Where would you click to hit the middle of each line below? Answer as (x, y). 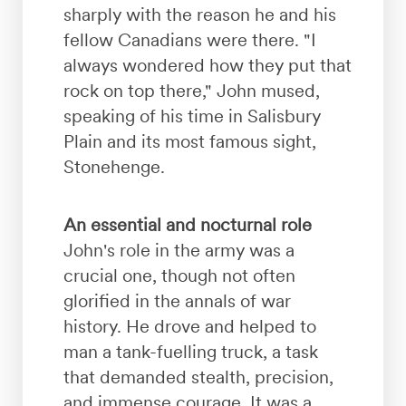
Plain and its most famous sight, (189, 141)
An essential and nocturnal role (187, 224)
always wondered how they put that (207, 65)
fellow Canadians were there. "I (189, 39)
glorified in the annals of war (177, 300)
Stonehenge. (116, 166)
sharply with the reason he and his (199, 14)
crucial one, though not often (179, 275)
